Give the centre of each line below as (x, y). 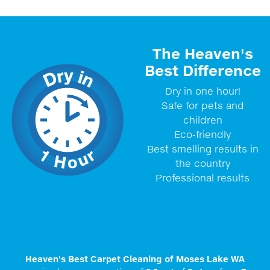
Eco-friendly (202, 134)
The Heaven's (202, 54)
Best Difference (202, 71)
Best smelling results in (202, 149)
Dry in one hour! (202, 91)
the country (202, 163)
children (202, 120)
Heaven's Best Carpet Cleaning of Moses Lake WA (135, 259)
